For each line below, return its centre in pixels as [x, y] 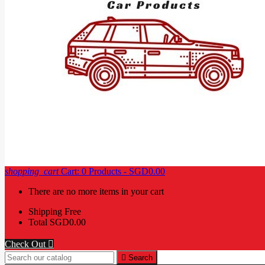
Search [140, 258]
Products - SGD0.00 [126, 171]
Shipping [45, 211]
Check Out [26, 244]
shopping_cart [32, 171]
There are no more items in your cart [96, 191]
